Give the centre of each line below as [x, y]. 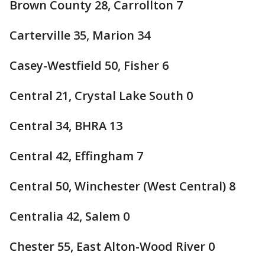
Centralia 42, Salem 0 [70, 216]
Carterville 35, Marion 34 [80, 35]
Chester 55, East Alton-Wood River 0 [112, 246]
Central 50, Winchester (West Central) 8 [122, 186]
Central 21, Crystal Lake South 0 [101, 96]
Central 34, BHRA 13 [66, 126]
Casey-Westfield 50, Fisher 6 [89, 65]
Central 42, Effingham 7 [76, 156]
